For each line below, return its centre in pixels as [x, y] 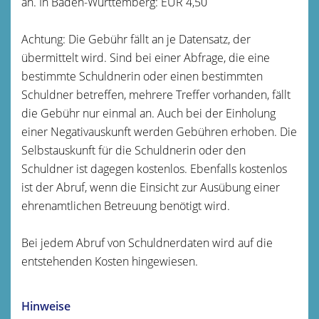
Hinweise [46, 306]
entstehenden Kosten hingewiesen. [110, 261]
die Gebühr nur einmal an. [88, 113]
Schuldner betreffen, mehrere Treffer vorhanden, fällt [156, 94]
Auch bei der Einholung [215, 113]
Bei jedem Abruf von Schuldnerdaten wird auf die [147, 242]
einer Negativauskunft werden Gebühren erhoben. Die [159, 131]
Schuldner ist [54, 168]
